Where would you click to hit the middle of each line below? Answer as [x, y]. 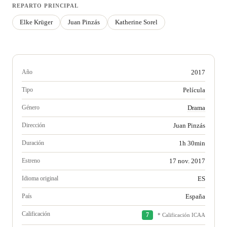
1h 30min [192, 143]
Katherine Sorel [136, 22]
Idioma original [40, 178]
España [195, 196]
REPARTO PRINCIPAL [45, 6]
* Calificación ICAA [181, 215]
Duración [33, 143]
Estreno [31, 161]
